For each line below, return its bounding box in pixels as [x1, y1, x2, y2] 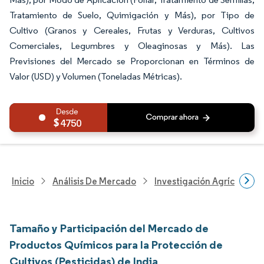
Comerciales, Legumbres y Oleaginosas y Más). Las [9, 40, 255, 51]
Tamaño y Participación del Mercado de [9, 221, 209, 235]
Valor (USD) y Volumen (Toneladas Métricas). [9, 71, 182, 82]
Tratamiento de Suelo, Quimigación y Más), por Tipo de [9, 9, 255, 21]
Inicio [12, 175, 34, 187]
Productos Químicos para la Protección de [9, 237, 223, 252]
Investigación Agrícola [154, 175, 247, 187]
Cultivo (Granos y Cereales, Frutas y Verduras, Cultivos [9, 25, 255, 36]
